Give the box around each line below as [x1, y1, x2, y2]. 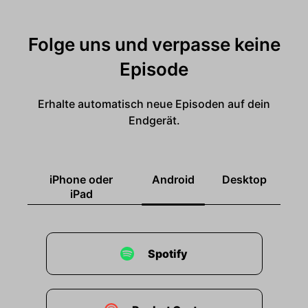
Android [152, 173, 195, 186]
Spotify [148, 247, 188, 261]
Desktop [222, 173, 267, 186]
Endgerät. [128, 113, 180, 127]
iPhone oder [49, 173, 113, 186]
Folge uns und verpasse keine [27, 34, 280, 55]
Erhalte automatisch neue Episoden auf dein [38, 97, 270, 111]
